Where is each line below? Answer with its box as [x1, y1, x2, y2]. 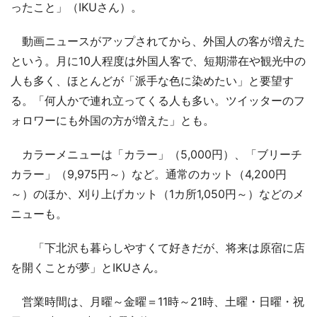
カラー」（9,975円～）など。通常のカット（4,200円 [11, 166, 287, 181]
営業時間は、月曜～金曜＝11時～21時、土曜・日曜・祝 [11, 294, 304, 309]
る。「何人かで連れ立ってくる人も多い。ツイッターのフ [11, 93, 305, 108]
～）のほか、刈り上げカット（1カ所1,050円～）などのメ [11, 186, 304, 201]
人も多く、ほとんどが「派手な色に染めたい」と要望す [11, 73, 294, 88]
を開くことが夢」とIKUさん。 [11, 260, 165, 275]
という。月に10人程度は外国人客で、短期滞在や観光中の [11, 53, 306, 68]
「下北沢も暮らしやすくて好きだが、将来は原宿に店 [11, 240, 305, 255]
